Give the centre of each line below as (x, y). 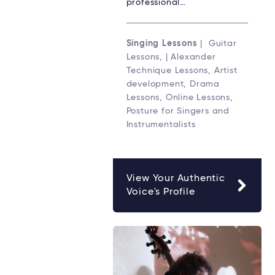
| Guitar (217, 44)
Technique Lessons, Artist (182, 71)
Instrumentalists (161, 125)
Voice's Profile (161, 192)
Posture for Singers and (178, 111)
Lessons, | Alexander (171, 57)
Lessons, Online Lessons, (180, 98)
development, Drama (173, 84)
